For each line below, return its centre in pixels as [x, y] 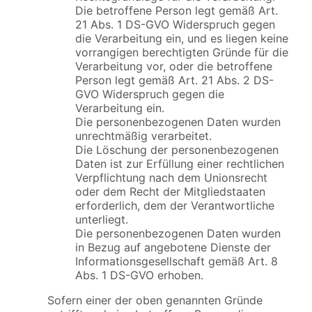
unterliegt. [102, 220]
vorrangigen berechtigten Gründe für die [182, 53]
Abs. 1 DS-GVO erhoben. [139, 275]
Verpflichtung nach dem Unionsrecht [171, 178]
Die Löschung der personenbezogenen [177, 150]
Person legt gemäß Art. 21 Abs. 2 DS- [174, 80]
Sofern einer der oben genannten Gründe [155, 301]
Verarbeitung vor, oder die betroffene [174, 67]
